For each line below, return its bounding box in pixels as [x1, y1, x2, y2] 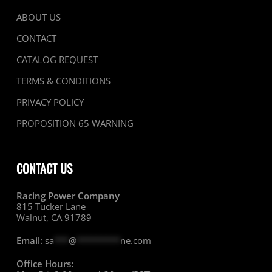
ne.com [120, 234, 151, 247]
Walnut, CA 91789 [16, 211, 92, 224]
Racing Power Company [16, 189, 120, 202]
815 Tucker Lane [16, 200, 86, 213]
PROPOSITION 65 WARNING [16, 117, 134, 130]
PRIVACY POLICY [16, 96, 84, 109]
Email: [16, 234, 42, 247]
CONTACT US [16, 159, 72, 178]
